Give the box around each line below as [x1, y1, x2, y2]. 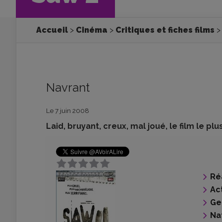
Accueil [36, 25, 68, 35]
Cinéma [76, 25, 108, 35]
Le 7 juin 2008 [46, 107, 89, 114]
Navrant [46, 80, 90, 95]
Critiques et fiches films [115, 25, 215, 35]
